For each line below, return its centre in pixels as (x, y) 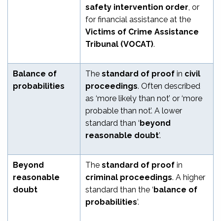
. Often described (169, 86)
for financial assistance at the (138, 19)
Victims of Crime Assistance (142, 32)
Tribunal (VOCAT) (119, 44)
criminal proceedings (129, 177)
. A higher (189, 177)
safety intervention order (137, 7)
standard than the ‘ (119, 189)
